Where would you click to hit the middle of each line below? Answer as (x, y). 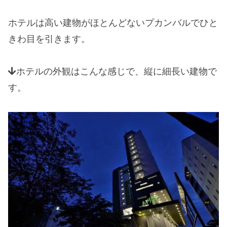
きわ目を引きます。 (49, 39)
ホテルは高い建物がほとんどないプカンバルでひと (113, 23)
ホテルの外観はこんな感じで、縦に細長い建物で (117, 72)
